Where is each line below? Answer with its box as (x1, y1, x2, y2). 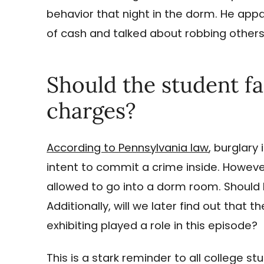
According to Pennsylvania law (47, 140, 209, 155)
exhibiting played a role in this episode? (47, 217, 258, 233)
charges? (47, 95, 137, 124)
